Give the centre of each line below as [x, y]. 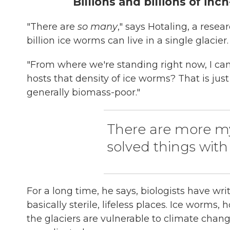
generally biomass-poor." [83, 92]
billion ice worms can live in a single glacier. [128, 41]
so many [98, 27]
